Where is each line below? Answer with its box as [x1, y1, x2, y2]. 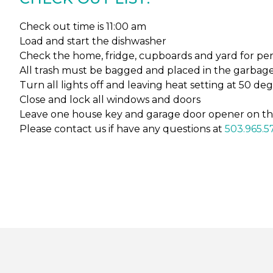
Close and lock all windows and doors [19, 94, 200, 105]
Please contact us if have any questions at [19, 123, 225, 135]
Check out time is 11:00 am [19, 21, 146, 32]
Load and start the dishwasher [19, 35, 166, 47]
